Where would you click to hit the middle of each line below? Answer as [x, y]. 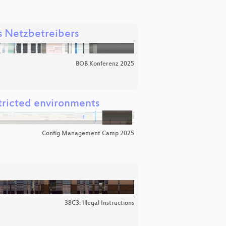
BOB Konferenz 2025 [105, 64]
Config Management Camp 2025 [88, 134]
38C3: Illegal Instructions [99, 204]
